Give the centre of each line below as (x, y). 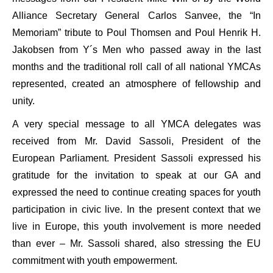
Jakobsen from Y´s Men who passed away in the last (136, 50)
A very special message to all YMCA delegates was (136, 124)
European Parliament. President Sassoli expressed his (136, 158)
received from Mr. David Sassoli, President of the (136, 141)
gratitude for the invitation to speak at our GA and (136, 175)
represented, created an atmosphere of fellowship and (136, 84)
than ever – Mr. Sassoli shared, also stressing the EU (136, 243)
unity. (23, 101)
